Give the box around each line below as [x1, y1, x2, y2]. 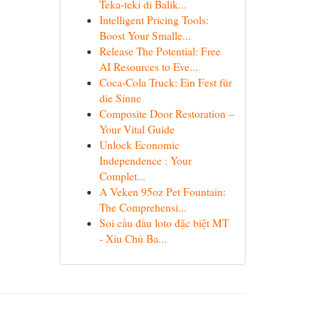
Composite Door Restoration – [99, 106, 234, 121]
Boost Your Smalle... [99, 28, 191, 43]
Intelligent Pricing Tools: [99, 13, 209, 27]
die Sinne [99, 91, 141, 105]
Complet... [99, 169, 146, 183]
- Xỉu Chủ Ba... [99, 231, 167, 246]
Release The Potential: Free [99, 44, 221, 58]
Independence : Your [99, 153, 192, 168]
